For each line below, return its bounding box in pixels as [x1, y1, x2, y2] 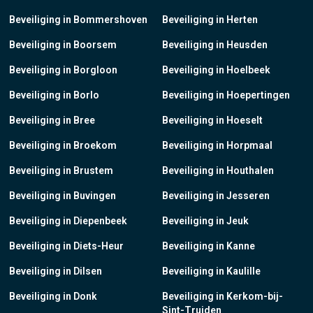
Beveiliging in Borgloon [9, 64, 118, 75]
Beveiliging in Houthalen [162, 164, 274, 176]
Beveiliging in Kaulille [162, 265, 261, 277]
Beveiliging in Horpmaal [162, 139, 272, 151]
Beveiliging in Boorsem [9, 38, 117, 50]
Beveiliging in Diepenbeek [9, 214, 128, 226]
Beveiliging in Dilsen [9, 265, 103, 277]
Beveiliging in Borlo [9, 89, 100, 101]
